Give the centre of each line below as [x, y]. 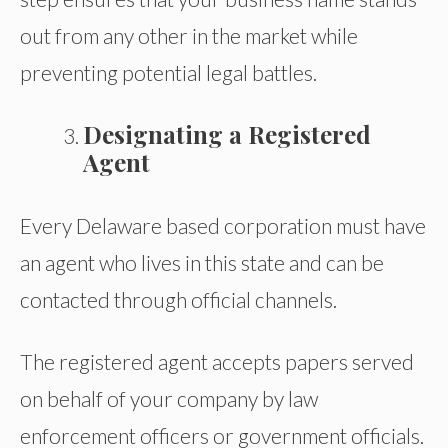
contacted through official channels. [178, 300]
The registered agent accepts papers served [217, 362]
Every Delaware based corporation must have [223, 226]
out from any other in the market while [189, 36]
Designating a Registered [227, 133]
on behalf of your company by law [169, 399]
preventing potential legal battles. [168, 73]
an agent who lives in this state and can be [202, 263]
